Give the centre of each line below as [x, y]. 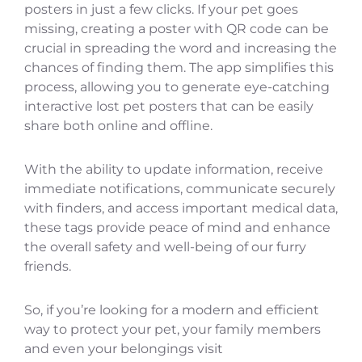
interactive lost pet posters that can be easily [169, 106]
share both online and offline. [118, 125]
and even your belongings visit [124, 348]
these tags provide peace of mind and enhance [177, 227]
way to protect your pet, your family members [173, 329]
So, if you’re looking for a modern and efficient [172, 309]
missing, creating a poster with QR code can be [177, 28]
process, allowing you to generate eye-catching [177, 86]
